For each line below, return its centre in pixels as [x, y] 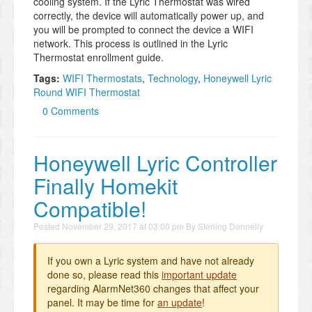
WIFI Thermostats [102, 78]
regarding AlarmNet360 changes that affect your [153, 289]
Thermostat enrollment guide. [99, 57]
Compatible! [90, 209]
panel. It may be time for [102, 303]
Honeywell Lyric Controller [155, 163]
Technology [173, 78]
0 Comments [71, 111]
